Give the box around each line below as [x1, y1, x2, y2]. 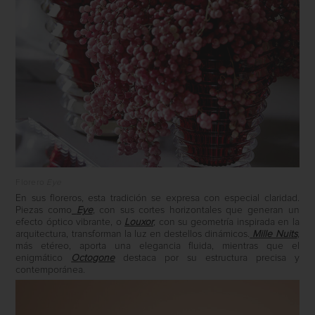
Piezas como [15, 205, 72, 215]
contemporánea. [15, 264, 86, 275]
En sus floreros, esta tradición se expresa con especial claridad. [15, 193, 300, 203]
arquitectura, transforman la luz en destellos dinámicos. [15, 229, 250, 239]
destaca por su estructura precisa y [115, 252, 300, 263]
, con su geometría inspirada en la [153, 217, 300, 227]
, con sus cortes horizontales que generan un [92, 205, 300, 215]
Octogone [71, 252, 115, 263]
